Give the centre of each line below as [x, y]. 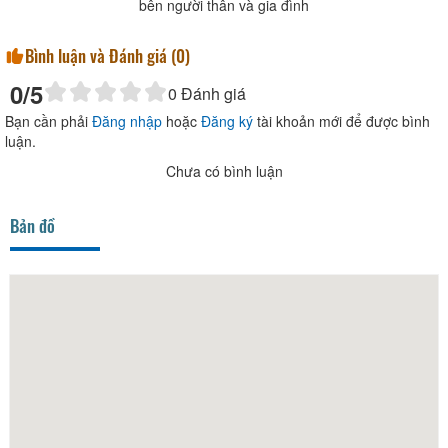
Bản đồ [32, 225]
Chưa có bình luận [224, 170]
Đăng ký [227, 120]
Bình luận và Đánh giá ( [100, 55]
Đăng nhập [127, 120]
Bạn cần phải [48, 120]
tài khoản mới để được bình [341, 120]
